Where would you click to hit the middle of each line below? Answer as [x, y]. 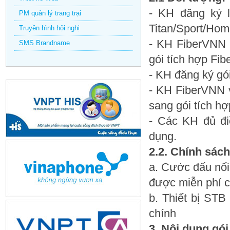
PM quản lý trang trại [50, 13]
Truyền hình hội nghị [49, 28]
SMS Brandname [44, 43]
